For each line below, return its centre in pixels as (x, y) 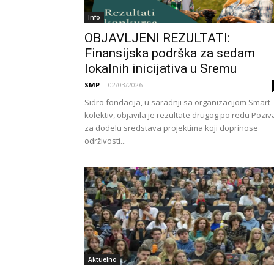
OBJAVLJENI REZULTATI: (157, 38)
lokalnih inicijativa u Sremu (161, 68)
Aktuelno (102, 259)
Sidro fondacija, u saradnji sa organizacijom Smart (177, 102)
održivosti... (105, 141)
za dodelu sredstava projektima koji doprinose (171, 128)
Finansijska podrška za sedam (170, 53)
